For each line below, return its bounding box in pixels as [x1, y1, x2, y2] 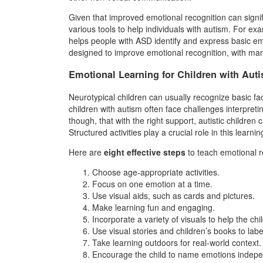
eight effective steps [104, 146, 186, 158]
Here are [69, 146, 104, 158]
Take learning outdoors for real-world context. [92, 236, 261, 248]
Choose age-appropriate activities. [92, 166, 220, 178]
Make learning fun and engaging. [92, 201, 215, 213]
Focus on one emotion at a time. [92, 177, 213, 190]
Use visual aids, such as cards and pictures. [92, 189, 255, 201]
